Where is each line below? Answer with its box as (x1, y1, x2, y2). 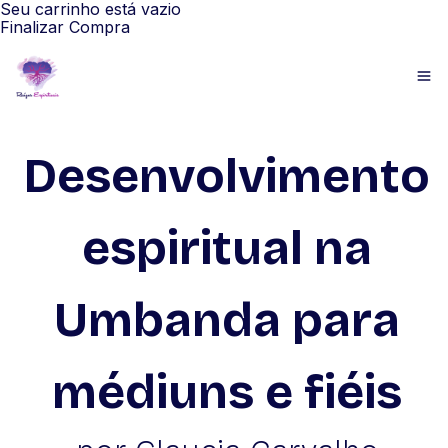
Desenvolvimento (24, 147, 430, 205)
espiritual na (82, 219, 372, 277)
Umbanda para (54, 291, 400, 349)
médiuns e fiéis (52, 363, 402, 421)
